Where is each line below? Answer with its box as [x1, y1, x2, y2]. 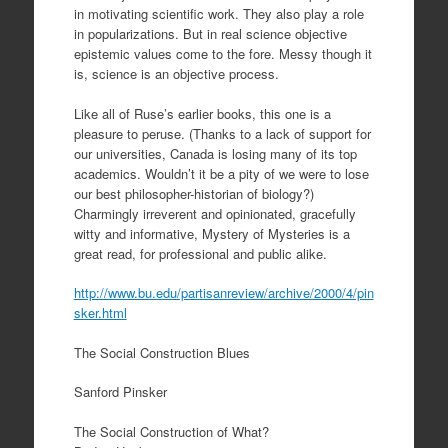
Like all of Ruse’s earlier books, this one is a [73, 103, 331, 123]
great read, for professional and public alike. [73, 243, 327, 263]
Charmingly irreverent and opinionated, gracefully [73, 203, 356, 223]
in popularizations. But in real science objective [73, 24, 347, 43]
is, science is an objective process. [73, 64, 279, 83]
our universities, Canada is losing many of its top [73, 143, 357, 163]
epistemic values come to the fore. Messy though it [73, 44, 372, 63]
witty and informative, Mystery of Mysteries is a [73, 223, 350, 243]
